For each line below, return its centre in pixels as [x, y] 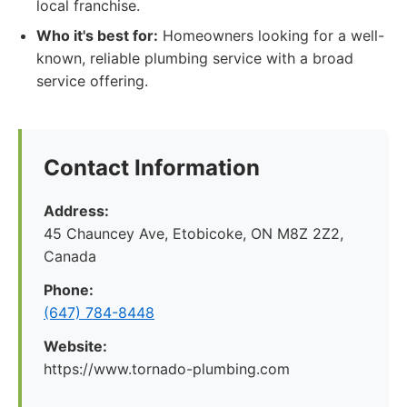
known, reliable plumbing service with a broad [195, 58]
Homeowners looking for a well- [271, 35]
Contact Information [152, 168]
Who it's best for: [97, 35]
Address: [76, 211]
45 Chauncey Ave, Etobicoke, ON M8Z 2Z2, [194, 233]
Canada [70, 256]
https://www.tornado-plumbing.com [167, 369]
